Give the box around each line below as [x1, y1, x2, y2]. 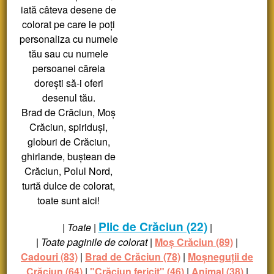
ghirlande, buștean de [21, 149, 116, 163]
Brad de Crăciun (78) [85, 250, 180, 264]
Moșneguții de [188, 250, 253, 264]
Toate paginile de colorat [41, 235, 147, 249]
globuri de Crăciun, [27, 135, 110, 149]
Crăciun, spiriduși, [29, 120, 108, 134]
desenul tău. [42, 91, 95, 105]
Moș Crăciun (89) [155, 235, 233, 249]
